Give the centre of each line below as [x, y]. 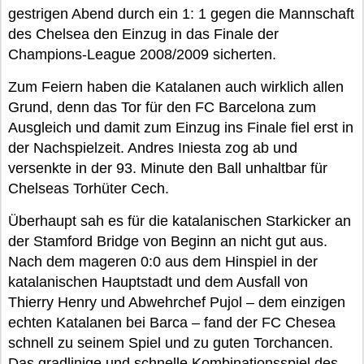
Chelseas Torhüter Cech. [89, 188]
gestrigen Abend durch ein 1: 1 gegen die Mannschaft [181, 14]
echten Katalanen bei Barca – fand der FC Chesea [172, 323]
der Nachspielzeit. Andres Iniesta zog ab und [153, 148]
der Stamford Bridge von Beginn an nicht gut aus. [168, 241]
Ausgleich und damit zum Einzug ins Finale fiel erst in [181, 128]
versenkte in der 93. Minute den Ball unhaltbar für [168, 168]
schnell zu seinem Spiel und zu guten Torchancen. [171, 343]
